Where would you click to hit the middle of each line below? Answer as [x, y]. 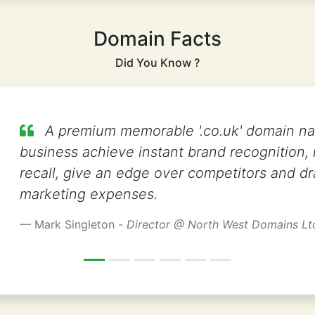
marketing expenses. [88, 194]
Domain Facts [157, 38]
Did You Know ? [157, 62]
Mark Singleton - [80, 224]
